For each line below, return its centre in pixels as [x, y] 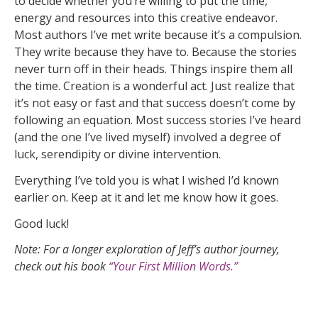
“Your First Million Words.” [173, 267]
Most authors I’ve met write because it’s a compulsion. [158, 35]
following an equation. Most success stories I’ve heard [158, 120]
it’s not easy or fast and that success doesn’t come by [155, 103]
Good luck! [42, 223]
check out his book [61, 267]
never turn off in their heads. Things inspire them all [153, 69]
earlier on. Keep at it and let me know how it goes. [146, 197]
